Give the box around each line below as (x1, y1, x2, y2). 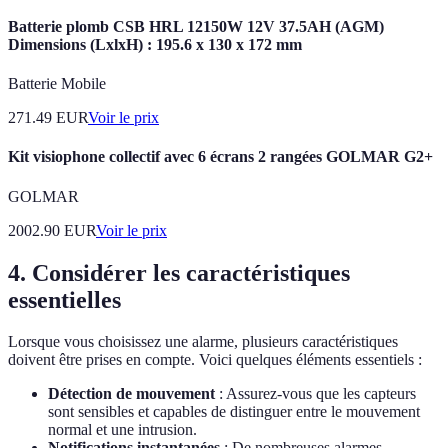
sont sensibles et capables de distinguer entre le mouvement (48, 403, 420, 421)
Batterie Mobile (8, 75, 106, 93)
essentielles (8, 286, 121, 313)
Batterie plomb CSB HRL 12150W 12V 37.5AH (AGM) (8, 17, 384, 35)
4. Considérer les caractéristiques (8, 259, 350, 286)
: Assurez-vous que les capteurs (215, 385, 416, 403)
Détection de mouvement (48, 385, 215, 403)
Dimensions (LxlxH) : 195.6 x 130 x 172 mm (8, 35, 302, 53)
